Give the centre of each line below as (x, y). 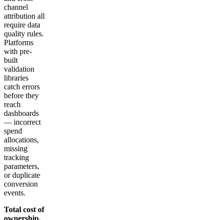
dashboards (21, 113)
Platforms (19, 43)
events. (15, 193)
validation (19, 69)
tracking (16, 158)
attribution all (24, 16)
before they (21, 96)
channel (16, 7)
